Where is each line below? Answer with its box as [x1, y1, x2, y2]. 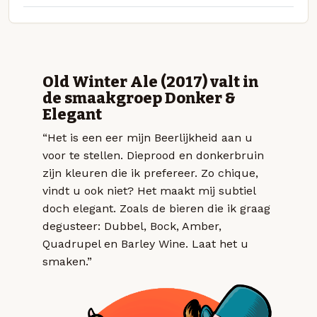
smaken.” [42, 255, 92, 269]
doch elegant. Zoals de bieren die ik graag [42, 202, 270, 216]
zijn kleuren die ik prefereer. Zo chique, [42, 166, 258, 180]
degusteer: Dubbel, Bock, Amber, [42, 219, 221, 234]
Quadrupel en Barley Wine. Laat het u [42, 237, 248, 251]
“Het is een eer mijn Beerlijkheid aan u [42, 131, 253, 145]
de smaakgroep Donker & [42, 89, 236, 108]
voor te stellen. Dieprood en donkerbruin [42, 149, 264, 163]
